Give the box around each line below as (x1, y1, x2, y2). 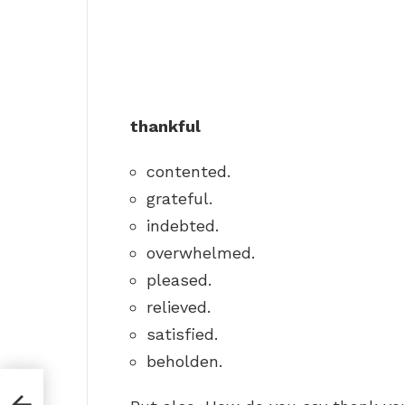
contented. (146, 162, 231, 182)
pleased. (146, 270, 212, 290)
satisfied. (146, 325, 218, 344)
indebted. (146, 216, 219, 236)
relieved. (146, 297, 211, 317)
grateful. (146, 189, 212, 209)
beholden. (146, 352, 222, 372)
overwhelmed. (146, 243, 255, 263)
